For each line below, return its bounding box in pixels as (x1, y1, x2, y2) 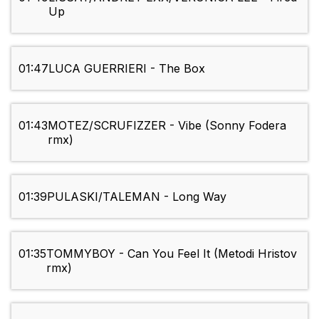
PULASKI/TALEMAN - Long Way (47, 189, 226, 204)
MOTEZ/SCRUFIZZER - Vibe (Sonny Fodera (48, 118, 286, 133)
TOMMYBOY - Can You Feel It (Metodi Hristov (46, 246, 297, 261)
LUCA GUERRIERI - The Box (48, 61, 205, 76)
